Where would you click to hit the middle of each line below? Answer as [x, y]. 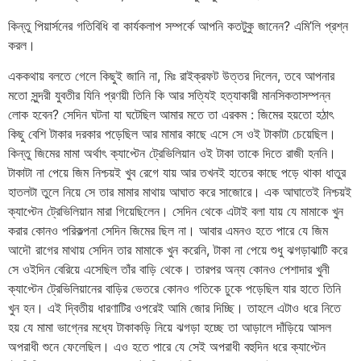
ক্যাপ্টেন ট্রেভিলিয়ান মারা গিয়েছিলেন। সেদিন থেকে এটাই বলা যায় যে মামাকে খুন [176, 211]
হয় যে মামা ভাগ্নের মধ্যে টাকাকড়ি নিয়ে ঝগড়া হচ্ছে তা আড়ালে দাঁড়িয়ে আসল [170, 327]
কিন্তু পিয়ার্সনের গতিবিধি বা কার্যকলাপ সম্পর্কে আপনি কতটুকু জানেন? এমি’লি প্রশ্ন [178, 25]
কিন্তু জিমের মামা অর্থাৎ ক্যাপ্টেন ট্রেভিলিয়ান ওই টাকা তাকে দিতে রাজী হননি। [172, 153]
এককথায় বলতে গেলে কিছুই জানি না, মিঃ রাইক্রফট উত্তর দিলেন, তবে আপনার [171, 75]
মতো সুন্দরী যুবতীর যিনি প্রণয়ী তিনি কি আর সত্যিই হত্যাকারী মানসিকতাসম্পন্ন [169, 95]
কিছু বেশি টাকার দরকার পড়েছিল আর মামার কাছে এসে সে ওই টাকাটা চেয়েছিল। [172, 133]
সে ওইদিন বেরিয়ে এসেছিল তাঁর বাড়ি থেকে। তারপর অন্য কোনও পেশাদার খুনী [169, 269]
